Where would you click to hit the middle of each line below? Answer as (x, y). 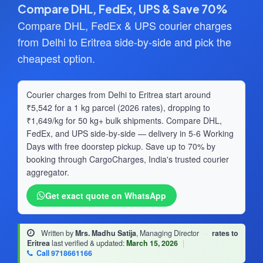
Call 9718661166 (63, 253)
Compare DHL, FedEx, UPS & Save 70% (123, 9)
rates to (225, 233)
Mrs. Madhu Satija (106, 233)
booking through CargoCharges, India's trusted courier (128, 159)
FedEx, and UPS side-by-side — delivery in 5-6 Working (130, 134)
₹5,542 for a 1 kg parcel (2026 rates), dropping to (118, 108)
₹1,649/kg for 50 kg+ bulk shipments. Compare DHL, (124, 121)
